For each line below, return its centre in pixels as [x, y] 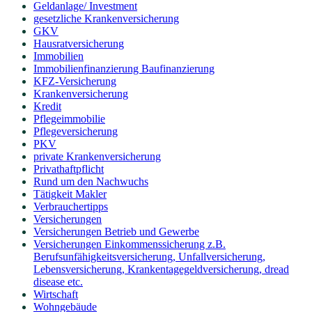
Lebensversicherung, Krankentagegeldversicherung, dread [161, 269]
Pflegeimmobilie [69, 118]
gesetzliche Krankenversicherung [106, 18]
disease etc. [58, 281]
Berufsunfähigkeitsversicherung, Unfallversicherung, [149, 256]
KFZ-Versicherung [75, 81]
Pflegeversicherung [76, 131]
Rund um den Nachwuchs [91, 181]
